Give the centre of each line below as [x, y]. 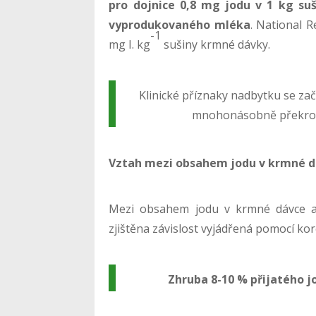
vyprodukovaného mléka [180, 24]
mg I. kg [130, 44]
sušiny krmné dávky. [216, 44]
